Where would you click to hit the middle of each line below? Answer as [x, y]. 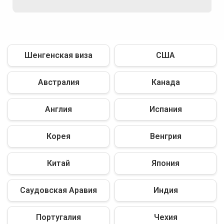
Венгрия [165, 136]
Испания [165, 109]
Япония [165, 163]
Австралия [58, 82]
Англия [58, 109]
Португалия [58, 217]
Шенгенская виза [58, 55]
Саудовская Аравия [58, 190]
